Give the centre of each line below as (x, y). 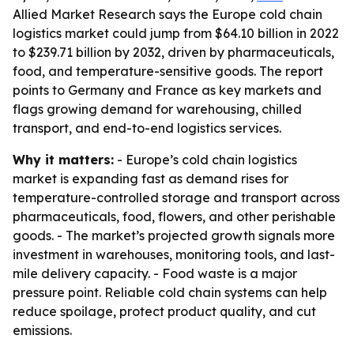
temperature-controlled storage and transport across (176, 198)
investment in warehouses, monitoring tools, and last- (174, 254)
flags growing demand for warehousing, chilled (157, 109)
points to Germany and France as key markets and (167, 90)
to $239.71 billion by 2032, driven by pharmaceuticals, (173, 52)
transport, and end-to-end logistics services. (147, 128)
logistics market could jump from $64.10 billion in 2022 (176, 33)
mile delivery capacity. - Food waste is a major (155, 273)
